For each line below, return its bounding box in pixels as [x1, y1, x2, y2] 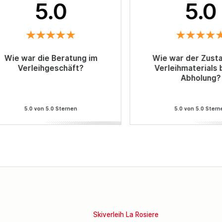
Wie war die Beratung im [4, 53, 98, 63]
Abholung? [180, 73, 221, 83]
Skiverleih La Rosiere [93, 211, 159, 219]
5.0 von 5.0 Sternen [24, 106, 77, 112]
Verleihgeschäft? [17, 63, 84, 73]
